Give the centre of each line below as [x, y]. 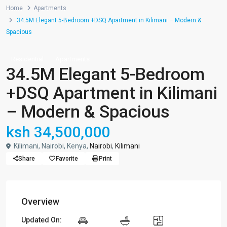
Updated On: [42, 220]
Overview [40, 201]
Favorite [67, 159]
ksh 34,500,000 [58, 132]
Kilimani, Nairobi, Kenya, [51, 146]
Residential [27, 59]
